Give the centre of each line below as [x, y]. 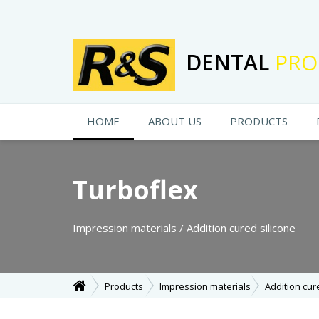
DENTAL [230, 62]
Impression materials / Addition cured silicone [184, 228]
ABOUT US [175, 121]
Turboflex [135, 190]
